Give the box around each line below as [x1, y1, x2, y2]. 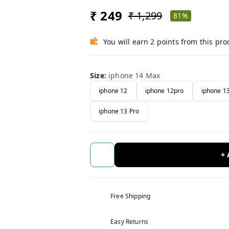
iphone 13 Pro [99, 107, 140, 116]
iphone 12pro [145, 86, 184, 96]
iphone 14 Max [108, 70, 161, 80]
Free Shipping [110, 191, 151, 200]
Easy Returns [110, 217, 149, 226]
